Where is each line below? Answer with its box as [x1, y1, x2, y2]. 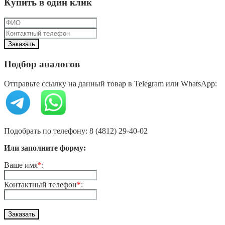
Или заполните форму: [4, 143, 86, 152]
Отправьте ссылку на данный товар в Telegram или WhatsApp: [4, 79, 217, 88]
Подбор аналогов [4, 58, 80, 69]
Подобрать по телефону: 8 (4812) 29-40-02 [4, 126, 148, 135]
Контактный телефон [4, 180, 77, 189]
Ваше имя [4, 160, 38, 169]
